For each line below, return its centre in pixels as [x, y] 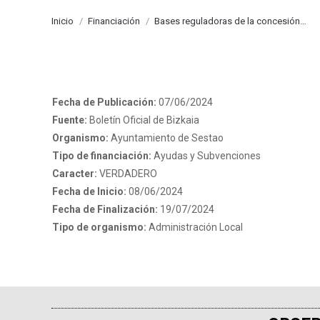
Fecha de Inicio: [90, 191]
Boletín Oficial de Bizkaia [144, 120]
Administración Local [195, 227]
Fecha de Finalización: [106, 209]
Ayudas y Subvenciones [207, 156]
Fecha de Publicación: [105, 102]
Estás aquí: [76, 16]
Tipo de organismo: [100, 227]
